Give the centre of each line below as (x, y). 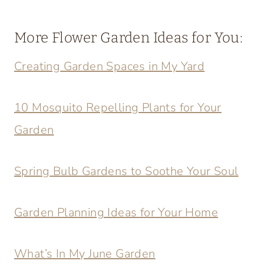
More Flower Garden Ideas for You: (129, 38)
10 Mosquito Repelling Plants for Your (118, 108)
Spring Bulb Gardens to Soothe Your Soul (126, 171)
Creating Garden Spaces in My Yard (110, 66)
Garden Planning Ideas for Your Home (116, 212)
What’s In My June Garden (85, 254)
